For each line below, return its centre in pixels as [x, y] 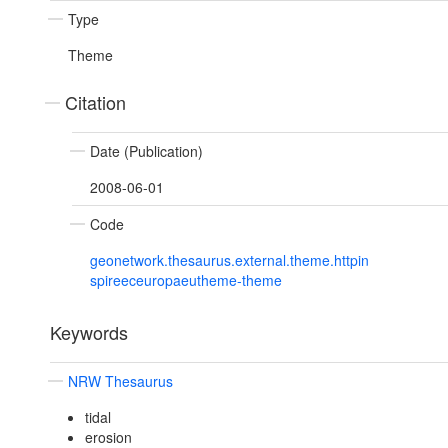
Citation [95, 102]
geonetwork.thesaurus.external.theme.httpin [229, 260]
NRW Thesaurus [120, 381]
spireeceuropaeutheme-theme [186, 280]
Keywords [89, 332]
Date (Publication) [146, 151]
